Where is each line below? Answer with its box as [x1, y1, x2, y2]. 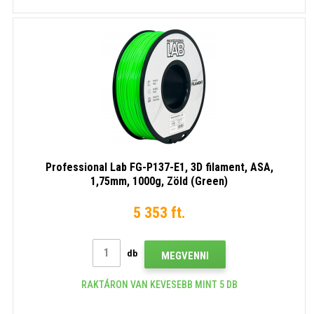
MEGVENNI [161, 249, 209, 262]
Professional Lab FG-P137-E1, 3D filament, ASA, [45, 160, 273, 174]
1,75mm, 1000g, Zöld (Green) [90, 174, 228, 188]
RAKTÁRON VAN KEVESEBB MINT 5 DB [81, 278, 238, 290]
